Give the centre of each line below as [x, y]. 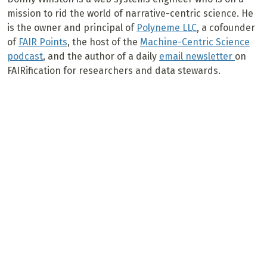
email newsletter [197, 57]
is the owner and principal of [72, 28]
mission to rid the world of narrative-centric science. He [130, 14]
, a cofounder [226, 28]
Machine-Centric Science [195, 42]
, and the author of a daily [101, 57]
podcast [25, 57]
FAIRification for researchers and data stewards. [114, 71]
